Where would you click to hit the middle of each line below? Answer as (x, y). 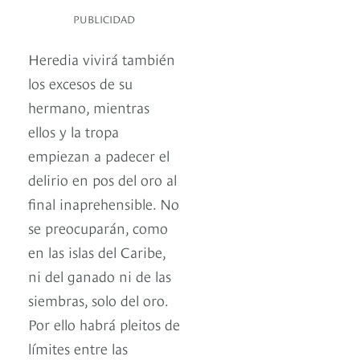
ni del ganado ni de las (100, 276)
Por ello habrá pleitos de (104, 324)
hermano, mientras (89, 107)
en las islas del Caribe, (97, 252)
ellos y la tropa (74, 131)
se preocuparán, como (98, 227)
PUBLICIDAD (104, 19)
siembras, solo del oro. (98, 300)
